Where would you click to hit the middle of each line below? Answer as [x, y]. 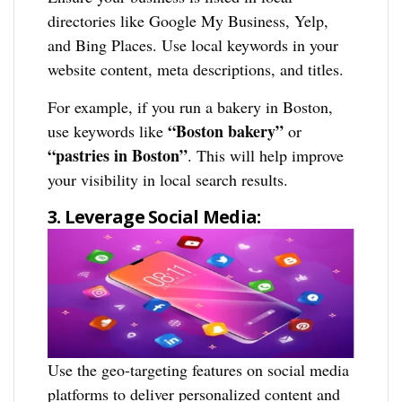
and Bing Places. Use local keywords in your [193, 45]
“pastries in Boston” [118, 156]
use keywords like [108, 131]
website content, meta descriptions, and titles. [196, 70]
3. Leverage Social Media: [154, 217]
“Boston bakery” [226, 131]
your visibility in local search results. [168, 180]
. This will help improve [266, 156]
